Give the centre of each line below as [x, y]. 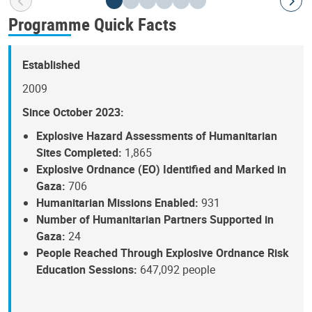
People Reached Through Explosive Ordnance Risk [163, 252]
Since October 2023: [73, 112]
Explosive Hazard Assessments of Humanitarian [157, 135]
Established [51, 64]
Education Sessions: [88, 269]
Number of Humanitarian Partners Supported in [155, 219]
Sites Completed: [80, 152]
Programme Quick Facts [92, 24]
